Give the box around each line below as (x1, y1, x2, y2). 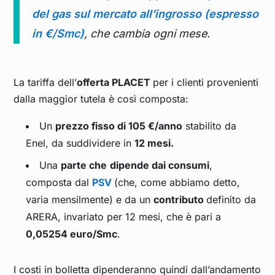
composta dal (26, 176, 93, 189)
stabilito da (182, 120, 237, 133)
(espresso (201, 7, 259, 21)
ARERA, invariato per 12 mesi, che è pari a (26, 211, 222, 223)
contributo (153, 193, 207, 206)
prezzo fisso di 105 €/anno (55, 120, 183, 133)
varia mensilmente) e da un (26, 193, 154, 206)
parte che (61, 159, 107, 172)
